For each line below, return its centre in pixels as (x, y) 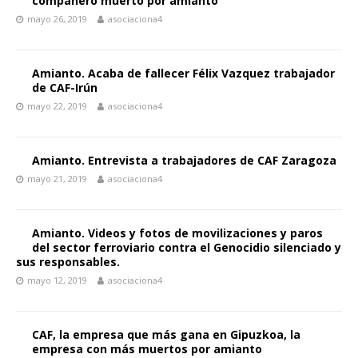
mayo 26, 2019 (57, 19)
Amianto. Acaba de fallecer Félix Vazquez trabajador (183, 73)
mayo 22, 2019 (57, 106)
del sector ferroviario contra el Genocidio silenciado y (187, 247)
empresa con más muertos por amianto (147, 349)
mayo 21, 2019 (57, 179)
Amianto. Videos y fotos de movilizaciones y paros (177, 233)
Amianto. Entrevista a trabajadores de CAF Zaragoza (184, 160)
